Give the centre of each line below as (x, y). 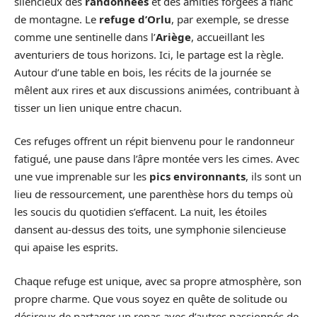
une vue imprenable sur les (82, 177)
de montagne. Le (57, 19)
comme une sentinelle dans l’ (85, 36)
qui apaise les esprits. (66, 247)
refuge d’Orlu (135, 19)
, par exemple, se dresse (230, 19)
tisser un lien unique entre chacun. (98, 107)
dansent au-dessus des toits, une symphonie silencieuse (150, 230)
